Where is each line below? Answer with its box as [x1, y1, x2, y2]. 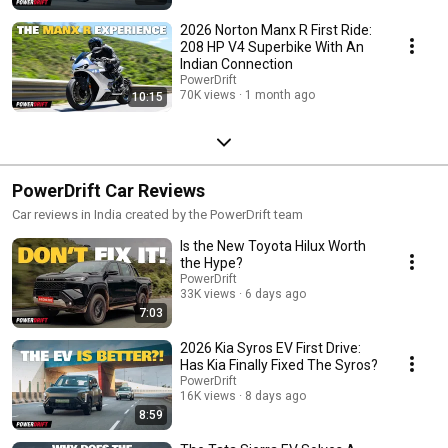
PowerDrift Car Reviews [12, 179, 205, 201]
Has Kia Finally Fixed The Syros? [180, 356, 378, 373]
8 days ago [245, 388, 306, 403]
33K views [180, 286, 236, 301]
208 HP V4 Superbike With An [180, 38, 364, 55]
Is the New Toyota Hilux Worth [180, 237, 366, 254]
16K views [180, 388, 236, 403]
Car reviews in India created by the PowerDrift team [12, 206, 303, 222]
